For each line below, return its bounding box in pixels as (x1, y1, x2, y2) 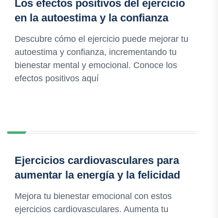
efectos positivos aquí (15, 73, 99, 84)
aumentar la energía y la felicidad (15, 169, 180, 182)
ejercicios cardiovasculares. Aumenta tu (15, 204, 168, 215)
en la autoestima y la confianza (15, 12, 168, 24)
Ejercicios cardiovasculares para (15, 154, 179, 167)
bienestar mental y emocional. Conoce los (15, 60, 177, 71)
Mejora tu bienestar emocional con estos (15, 191, 172, 201)
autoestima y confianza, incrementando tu (15, 47, 177, 57)
